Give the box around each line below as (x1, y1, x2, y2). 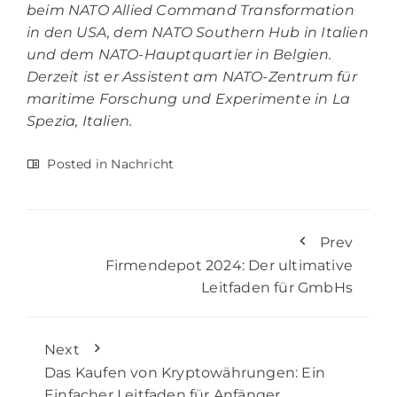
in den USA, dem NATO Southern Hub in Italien (27, 23, 369, 41)
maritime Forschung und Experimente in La (27, 90, 351, 107)
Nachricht (111, 155, 175, 172)
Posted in (43, 155, 112, 172)
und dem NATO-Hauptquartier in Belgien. (27, 45, 332, 63)
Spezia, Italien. (27, 112, 133, 129)
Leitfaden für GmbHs (201, 278, 353, 296)
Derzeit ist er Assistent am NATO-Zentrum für (27, 67, 357, 85)
